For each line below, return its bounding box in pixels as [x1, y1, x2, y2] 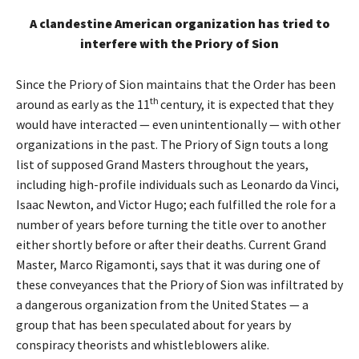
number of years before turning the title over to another [16, 216, 326, 232]
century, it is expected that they [160, 96, 333, 112]
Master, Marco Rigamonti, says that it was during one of [16, 256, 321, 272]
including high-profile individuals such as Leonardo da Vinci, [16, 176, 339, 192]
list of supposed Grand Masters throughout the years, [16, 156, 309, 172]
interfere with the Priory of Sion [80, 35, 279, 51]
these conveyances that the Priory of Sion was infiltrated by [16, 276, 343, 292]
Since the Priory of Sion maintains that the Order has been [16, 76, 336, 92]
